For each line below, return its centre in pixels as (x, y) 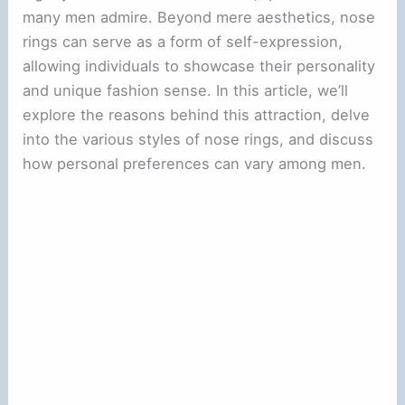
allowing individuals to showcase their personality (199, 66)
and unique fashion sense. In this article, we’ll (186, 90)
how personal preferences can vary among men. (195, 163)
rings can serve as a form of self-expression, (183, 41)
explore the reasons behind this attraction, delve (197, 114)
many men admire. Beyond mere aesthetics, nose (199, 17)
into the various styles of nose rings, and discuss (198, 139)
